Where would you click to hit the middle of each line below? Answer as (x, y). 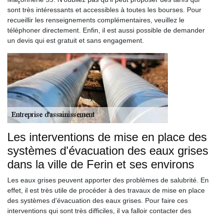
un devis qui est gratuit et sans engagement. (76, 40)
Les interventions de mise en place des (107, 137)
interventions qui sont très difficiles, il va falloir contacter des (99, 211)
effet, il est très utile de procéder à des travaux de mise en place (106, 190)
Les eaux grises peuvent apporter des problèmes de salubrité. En (108, 180)
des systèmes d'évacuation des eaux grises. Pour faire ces (98, 200)
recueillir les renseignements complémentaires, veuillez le (96, 20)
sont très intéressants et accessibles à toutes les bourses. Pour (104, 10)
